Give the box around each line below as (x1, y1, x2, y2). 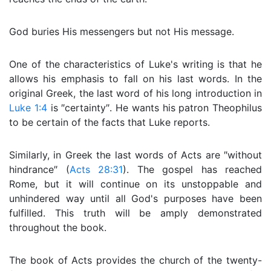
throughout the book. (9, 221, 106, 233)
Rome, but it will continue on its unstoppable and (9, 178, 262, 190)
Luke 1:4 (9, 102, 47, 114)
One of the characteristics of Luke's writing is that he (9, 58, 262, 70)
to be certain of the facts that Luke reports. (9, 116, 210, 128)
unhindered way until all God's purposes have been (9, 192, 262, 204)
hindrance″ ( (9, 163, 70, 175)
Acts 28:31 (69, 163, 123, 175)
